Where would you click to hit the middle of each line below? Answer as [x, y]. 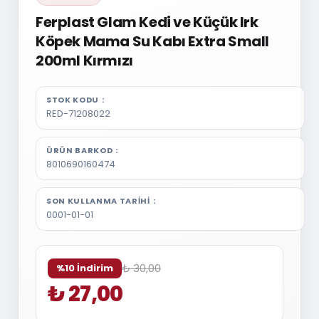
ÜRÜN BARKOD [79, 150]
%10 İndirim [84, 268]
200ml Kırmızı [84, 61]
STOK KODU [72, 100]
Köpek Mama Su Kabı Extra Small [152, 41]
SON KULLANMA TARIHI [98, 201]
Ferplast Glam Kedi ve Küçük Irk [147, 22]
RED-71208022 [78, 114]
